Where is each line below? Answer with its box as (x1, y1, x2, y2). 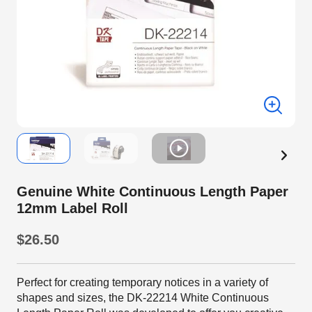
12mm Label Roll (17, 201, 128, 216)
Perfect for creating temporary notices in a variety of (17, 276, 268, 288)
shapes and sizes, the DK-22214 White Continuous (17, 292, 269, 304)
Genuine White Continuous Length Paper (17, 184, 288, 199)
